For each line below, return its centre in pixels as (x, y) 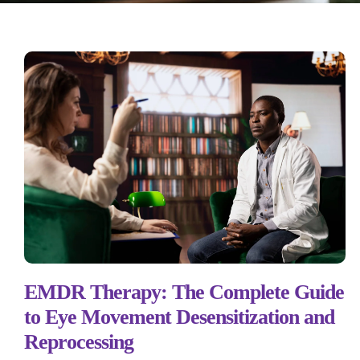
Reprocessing (79, 342)
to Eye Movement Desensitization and (179, 317)
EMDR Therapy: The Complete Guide (184, 292)
